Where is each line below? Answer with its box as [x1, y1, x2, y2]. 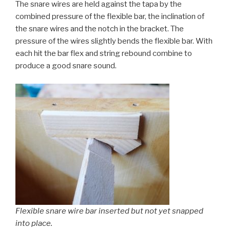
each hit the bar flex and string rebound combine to [15, 49, 192, 59]
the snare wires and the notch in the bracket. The [15, 24, 184, 34]
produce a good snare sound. [15, 61, 117, 71]
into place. [15, 218, 52, 228]
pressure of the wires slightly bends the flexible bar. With [15, 36, 213, 46]
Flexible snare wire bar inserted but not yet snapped [15, 206, 203, 216]
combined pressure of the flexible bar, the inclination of [15, 12, 204, 22]
